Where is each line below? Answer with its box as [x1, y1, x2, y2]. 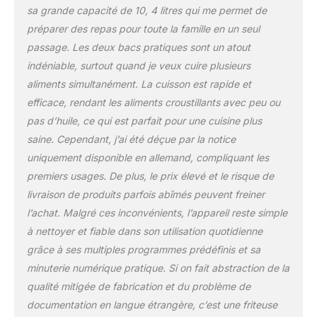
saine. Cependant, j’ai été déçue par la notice [26, 132, 236, 145]
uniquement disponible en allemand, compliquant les [26, 151, 269, 163]
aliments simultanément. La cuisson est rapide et [26, 77, 251, 90]
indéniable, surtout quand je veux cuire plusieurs [26, 59, 250, 71]
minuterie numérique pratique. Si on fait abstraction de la [26, 261, 289, 274]
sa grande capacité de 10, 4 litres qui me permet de [26, 4, 267, 16]
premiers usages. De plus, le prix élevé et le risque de [26, 169, 274, 182]
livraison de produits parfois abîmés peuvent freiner [26, 188, 265, 200]
